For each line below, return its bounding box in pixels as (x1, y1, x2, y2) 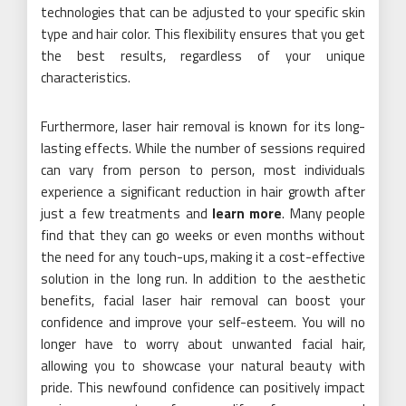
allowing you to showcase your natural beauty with (41, 354, 365, 376)
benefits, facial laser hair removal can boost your (41, 289, 365, 311)
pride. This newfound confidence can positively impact (41, 376, 365, 398)
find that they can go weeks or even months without (41, 224, 365, 246)
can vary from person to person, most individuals (41, 159, 365, 180)
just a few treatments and (41, 202, 212, 224)
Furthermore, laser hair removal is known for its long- (41, 115, 365, 137)
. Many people (282, 202, 365, 224)
